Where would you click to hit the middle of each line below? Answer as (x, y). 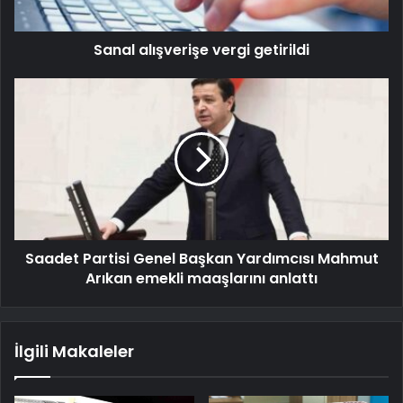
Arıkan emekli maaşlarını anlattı (201, 279)
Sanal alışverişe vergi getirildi (201, 50)
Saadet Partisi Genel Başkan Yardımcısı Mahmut (201, 259)
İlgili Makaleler (74, 352)
